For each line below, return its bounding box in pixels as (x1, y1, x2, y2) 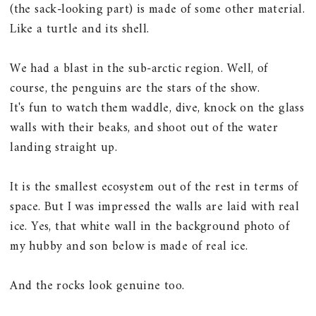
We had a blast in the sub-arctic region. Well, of (10, 57, 268, 80)
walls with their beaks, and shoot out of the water (10, 116, 279, 139)
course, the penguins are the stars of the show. (10, 77, 264, 99)
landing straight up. (10, 136, 118, 159)
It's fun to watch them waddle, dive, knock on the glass (10, 97, 305, 119)
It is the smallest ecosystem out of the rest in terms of (10, 176, 298, 198)
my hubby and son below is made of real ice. (10, 235, 248, 257)
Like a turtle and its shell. (10, 18, 153, 40)
